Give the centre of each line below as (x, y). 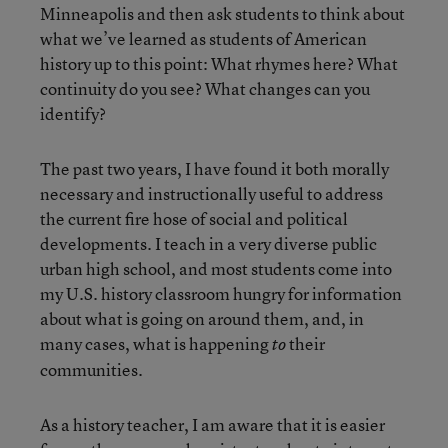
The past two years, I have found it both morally (214, 168)
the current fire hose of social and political (194, 218)
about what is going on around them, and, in (202, 318)
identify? (73, 113)
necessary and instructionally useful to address (211, 193)
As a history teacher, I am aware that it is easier (212, 424)
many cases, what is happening (156, 343)
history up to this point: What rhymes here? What (219, 63)
